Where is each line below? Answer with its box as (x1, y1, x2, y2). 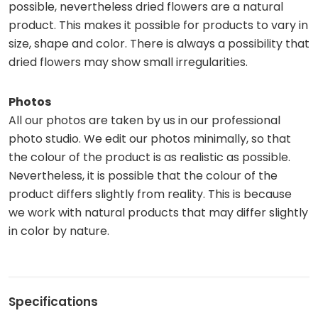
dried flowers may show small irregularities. (9, 53, 248, 70)
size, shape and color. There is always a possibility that (9, 35, 309, 52)
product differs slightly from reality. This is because (9, 185, 292, 202)
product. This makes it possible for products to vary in (9, 16, 308, 33)
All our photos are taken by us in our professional (9, 111, 280, 128)
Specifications (9, 292, 98, 310)
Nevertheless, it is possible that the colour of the (9, 167, 278, 184)
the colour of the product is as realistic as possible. (9, 148, 290, 165)
